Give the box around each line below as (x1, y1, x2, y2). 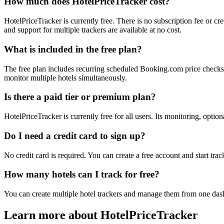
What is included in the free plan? (4, 43, 142, 54)
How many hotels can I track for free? (4, 169, 159, 180)
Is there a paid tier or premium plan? (4, 91, 156, 102)
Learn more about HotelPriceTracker (4, 208, 198, 221)
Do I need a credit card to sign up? (4, 130, 145, 141)
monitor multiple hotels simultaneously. (4, 73, 127, 82)
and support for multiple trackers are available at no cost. (4, 25, 181, 34)
